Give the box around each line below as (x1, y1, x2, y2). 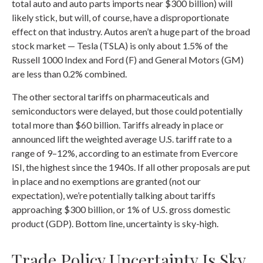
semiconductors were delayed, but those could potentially (12, 105, 242, 116)
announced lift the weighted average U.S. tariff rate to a (12, 133, 232, 144)
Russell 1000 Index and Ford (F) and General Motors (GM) (12, 54, 244, 65)
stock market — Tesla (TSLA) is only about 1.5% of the (12, 40, 228, 51)
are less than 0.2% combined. (12, 68, 127, 79)
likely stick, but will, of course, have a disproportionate (12, 12, 229, 23)
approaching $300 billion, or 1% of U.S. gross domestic (12, 204, 231, 215)
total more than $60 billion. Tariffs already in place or (12, 119, 224, 130)
